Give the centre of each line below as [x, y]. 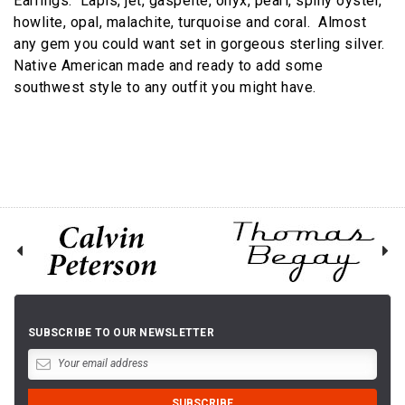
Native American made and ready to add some [168, 65]
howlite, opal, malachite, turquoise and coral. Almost [190, 22]
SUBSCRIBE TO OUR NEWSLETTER [121, 332]
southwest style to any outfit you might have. [165, 87]
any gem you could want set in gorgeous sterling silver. [201, 43]
